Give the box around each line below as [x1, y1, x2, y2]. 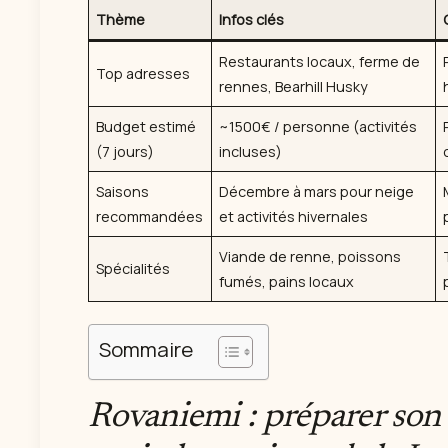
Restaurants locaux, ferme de [219, 52, 421, 72]
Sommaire [99, 334, 193, 363]
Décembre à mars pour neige [219, 182, 415, 202]
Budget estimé [96, 117, 197, 137]
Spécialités [96, 259, 171, 279]
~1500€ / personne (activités [219, 117, 418, 137]
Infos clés [219, 10, 285, 30]
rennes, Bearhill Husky [219, 77, 369, 97]
